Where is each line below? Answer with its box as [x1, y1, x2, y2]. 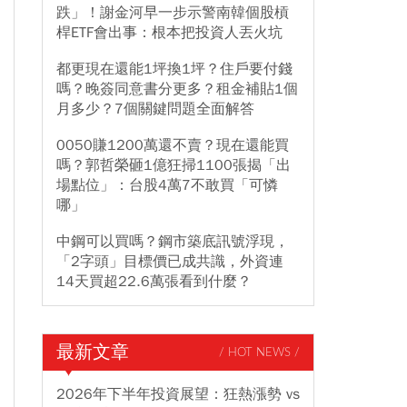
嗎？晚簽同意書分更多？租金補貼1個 [56, 80, 298, 98]
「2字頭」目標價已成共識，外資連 [56, 253, 283, 271]
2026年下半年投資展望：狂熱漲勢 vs [56, 385, 300, 403]
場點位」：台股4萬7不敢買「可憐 [56, 176, 278, 194]
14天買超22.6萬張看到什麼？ [56, 273, 252, 291]
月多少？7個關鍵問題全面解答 [56, 100, 254, 118]
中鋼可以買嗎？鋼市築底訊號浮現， [56, 233, 289, 251]
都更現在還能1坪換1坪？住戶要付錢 [56, 60, 293, 78]
